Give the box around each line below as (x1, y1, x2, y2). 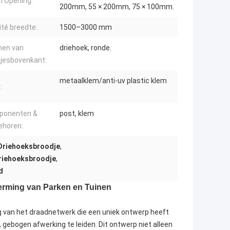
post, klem (60, 109, 94, 118)
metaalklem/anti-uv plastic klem (60, 76, 167, 85)
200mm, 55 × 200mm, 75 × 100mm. (60, 3, 174, 11)
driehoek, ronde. (60, 44, 111, 52)
